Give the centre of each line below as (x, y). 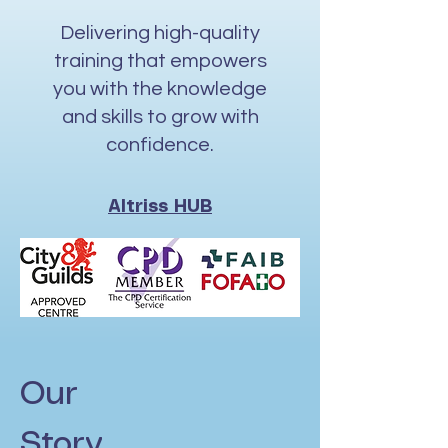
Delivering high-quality (160, 33)
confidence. (160, 145)
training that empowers (160, 61)
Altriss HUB (160, 207)
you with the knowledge (160, 89)
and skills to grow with (160, 117)
